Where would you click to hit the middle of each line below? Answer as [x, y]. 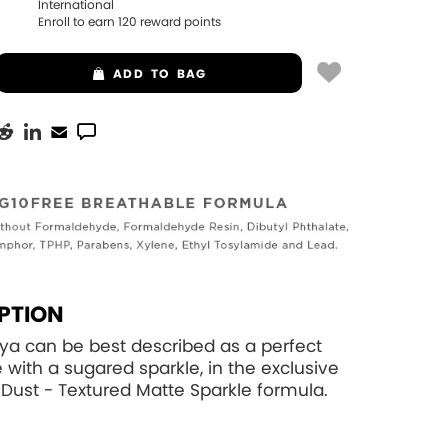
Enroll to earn [78, 21]
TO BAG [178, 73]
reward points [179, 21]
